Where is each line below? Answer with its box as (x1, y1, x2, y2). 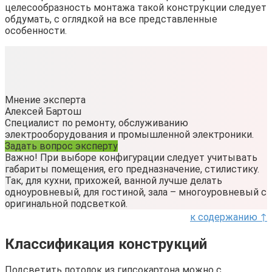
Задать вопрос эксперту (5, 140, 118, 152)
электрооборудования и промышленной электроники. (5, 128, 254, 140)
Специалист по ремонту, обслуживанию (5, 117, 188, 129)
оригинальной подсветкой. (5, 197, 127, 209)
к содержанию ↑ (190, 211, 267, 223)
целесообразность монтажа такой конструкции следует (5, 1, 267, 13)
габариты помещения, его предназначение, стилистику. (5, 163, 259, 175)
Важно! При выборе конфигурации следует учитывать (5, 151, 257, 163)
